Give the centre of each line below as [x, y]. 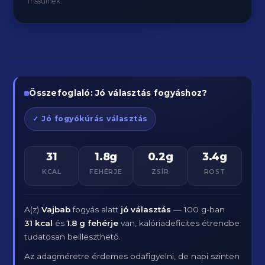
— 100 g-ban [198, 209]
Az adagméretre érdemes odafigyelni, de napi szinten [132, 256]
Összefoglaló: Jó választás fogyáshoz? [118, 93]
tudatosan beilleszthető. [73, 237]
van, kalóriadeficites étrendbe [179, 223]
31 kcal [39, 223]
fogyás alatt [96, 209]
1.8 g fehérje [93, 223]
